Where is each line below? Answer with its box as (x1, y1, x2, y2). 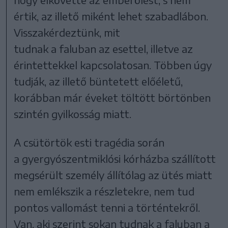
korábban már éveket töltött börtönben (14, 91, 211, 104)
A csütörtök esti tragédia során (14, 135, 165, 149)
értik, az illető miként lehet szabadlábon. (14, 9, 209, 22)
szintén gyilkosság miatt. (14, 107, 132, 120)
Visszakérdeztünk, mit (14, 25, 121, 39)
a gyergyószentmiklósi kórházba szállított (14, 152, 216, 165)
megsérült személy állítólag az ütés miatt (14, 168, 213, 181)
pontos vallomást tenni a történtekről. (14, 201, 201, 214)
